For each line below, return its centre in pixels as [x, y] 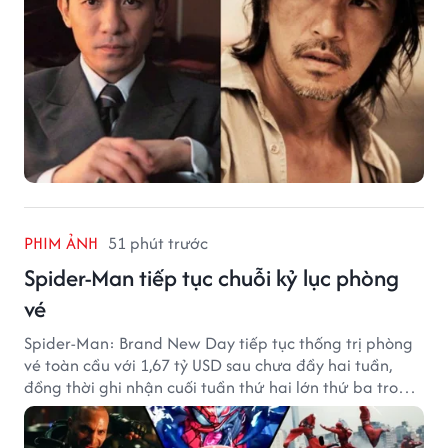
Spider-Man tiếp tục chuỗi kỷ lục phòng [211, 277]
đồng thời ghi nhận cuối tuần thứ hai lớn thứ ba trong [220, 386]
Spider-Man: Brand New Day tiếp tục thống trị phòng [218, 342]
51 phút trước [158, 242]
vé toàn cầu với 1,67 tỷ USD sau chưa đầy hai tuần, [208, 364]
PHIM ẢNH [61, 242]
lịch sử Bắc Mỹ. [76, 408]
